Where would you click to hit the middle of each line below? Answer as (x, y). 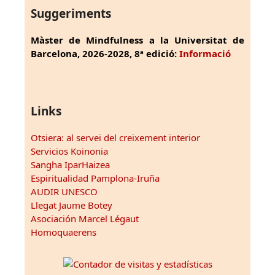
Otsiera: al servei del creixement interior (115, 137)
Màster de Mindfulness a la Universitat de (137, 40)
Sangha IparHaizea (70, 164)
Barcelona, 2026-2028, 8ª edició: (105, 53)
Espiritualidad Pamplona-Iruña (95, 178)
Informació (205, 53)
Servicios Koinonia (69, 151)
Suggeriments (71, 13)
